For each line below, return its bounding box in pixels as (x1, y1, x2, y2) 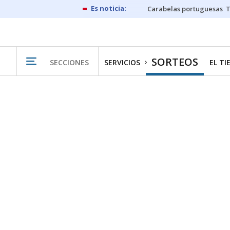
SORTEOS (151, 55, 198, 69)
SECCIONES (50, 57, 89, 67)
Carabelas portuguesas (147, 4, 223, 13)
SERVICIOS (104, 57, 140, 67)
